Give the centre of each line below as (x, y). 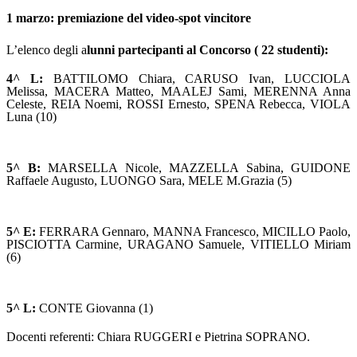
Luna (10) (31, 117)
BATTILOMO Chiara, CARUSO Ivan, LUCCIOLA (197, 79)
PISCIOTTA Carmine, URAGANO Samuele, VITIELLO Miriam (178, 245)
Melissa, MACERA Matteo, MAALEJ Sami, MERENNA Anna (178, 92)
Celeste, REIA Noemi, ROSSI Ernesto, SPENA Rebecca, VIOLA (178, 104)
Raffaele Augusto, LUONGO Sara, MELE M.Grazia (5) (149, 181)
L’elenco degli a (47, 50)
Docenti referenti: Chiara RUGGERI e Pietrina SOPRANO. (158, 337)
